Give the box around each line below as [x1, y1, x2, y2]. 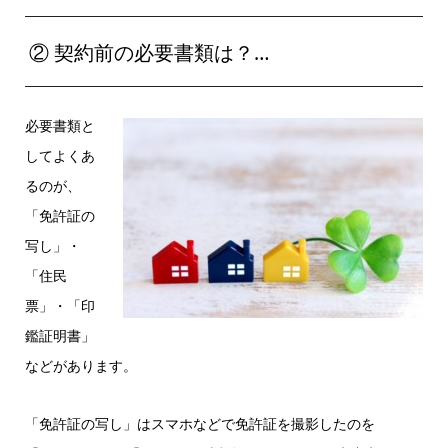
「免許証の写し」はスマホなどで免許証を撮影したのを [24, 413, 375, 433]
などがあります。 [24, 355, 137, 375]
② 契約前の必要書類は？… [28, 38, 270, 66]
